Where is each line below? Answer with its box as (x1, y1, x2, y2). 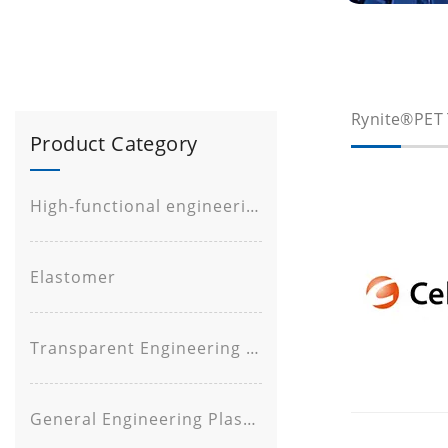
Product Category (30, 130, 198, 158)
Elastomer (30, 266, 116, 289)
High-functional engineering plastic (246, 195, 259, 218)
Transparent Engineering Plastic (246, 337, 259, 360)
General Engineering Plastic (243, 408, 256, 431)
